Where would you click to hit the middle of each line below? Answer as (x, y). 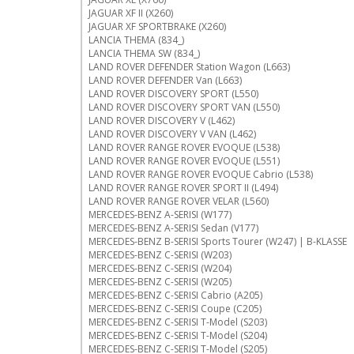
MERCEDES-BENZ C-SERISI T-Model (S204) (178, 335)
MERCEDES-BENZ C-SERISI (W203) (160, 254)
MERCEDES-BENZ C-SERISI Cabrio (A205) (175, 295)
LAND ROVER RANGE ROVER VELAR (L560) (179, 201)
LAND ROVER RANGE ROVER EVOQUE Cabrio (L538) (201, 174)
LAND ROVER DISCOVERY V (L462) (162, 120)
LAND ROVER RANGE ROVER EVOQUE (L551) (184, 160)
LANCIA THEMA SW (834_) (144, 53)
